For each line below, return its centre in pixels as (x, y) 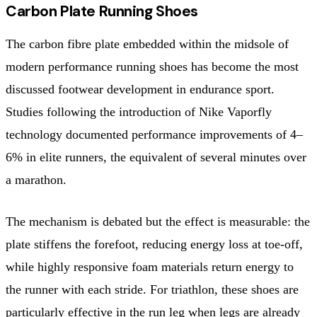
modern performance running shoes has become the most (152, 66)
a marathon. (36, 179)
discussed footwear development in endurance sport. (140, 89)
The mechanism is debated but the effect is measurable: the (158, 221)
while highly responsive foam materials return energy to (150, 266)
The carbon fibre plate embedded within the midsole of (147, 44)
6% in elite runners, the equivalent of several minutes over (156, 157)
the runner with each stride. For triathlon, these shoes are (152, 289)
